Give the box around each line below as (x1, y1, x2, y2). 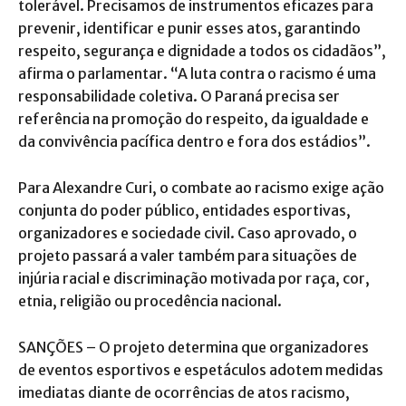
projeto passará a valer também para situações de (18, 246, 357, 265)
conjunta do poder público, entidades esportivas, (18, 200, 351, 219)
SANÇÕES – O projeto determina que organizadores (18, 337, 369, 356)
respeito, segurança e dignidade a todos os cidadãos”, (18, 41, 386, 60)
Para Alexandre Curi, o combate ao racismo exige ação (18, 178, 384, 197)
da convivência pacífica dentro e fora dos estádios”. (18, 131, 371, 150)
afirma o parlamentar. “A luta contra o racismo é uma (18, 63, 376, 82)
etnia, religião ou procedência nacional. (18, 291, 282, 310)
